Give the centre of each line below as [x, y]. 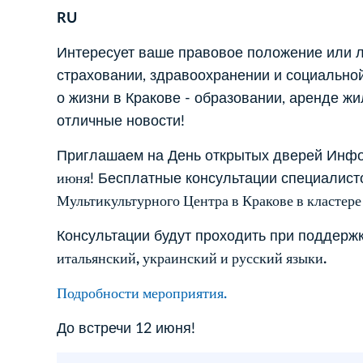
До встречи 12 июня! [128, 329]
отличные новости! [121, 121]
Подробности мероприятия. [142, 294]
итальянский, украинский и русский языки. [192, 259]
